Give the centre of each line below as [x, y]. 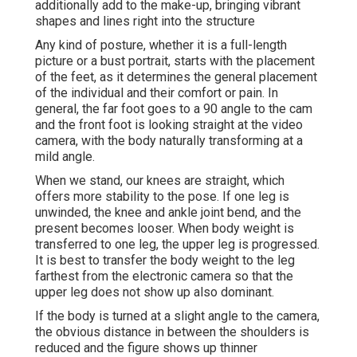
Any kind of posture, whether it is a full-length [161, 45]
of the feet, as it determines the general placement [176, 77]
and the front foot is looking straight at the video [169, 125]
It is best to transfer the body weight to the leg [165, 261]
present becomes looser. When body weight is [165, 229]
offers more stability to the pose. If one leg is [162, 197]
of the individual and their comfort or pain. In [157, 93]
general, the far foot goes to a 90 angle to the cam [174, 109]
